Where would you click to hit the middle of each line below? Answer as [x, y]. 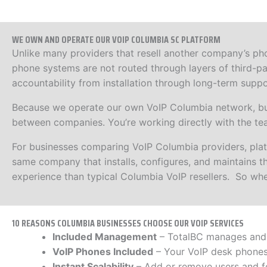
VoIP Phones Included [103, 251]
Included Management [105, 236]
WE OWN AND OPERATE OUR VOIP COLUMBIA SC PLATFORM [116, 39]
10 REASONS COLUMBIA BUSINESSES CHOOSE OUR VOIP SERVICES [128, 223]
